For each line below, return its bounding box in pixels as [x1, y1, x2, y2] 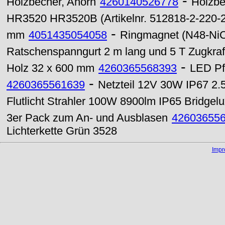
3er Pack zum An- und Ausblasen [7, 112, 168, 124]
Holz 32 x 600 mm [7, 62, 94, 74]
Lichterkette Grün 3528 [7, 125, 117, 137]
